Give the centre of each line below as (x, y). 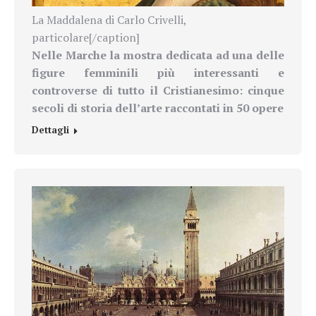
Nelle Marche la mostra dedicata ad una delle (158, 55)
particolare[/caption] (86, 37)
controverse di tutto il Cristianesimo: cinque (158, 90)
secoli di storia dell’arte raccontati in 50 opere (158, 108)
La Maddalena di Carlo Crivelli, (109, 19)
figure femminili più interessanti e (158, 72)
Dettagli (50, 129)
